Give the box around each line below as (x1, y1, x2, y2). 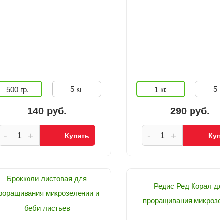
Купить (65, 132, 90, 139)
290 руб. (170, 106, 210, 116)
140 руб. (27, 106, 67, 116)
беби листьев (24, 204, 70, 212)
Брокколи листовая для (7, 174, 87, 183)
